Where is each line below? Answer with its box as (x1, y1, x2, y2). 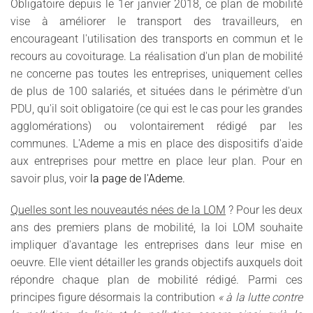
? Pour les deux (226, 203, 303, 217)
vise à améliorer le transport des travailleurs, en (10, 14, 303, 28)
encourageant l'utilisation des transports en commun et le (10, 31, 303, 45)
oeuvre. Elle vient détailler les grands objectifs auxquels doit (10, 255, 303, 269)
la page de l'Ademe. (90, 171, 185, 185)
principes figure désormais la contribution (10, 290, 215, 304)
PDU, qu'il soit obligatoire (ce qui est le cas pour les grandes (10, 101, 303, 115)
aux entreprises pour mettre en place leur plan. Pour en (10, 154, 303, 168)
